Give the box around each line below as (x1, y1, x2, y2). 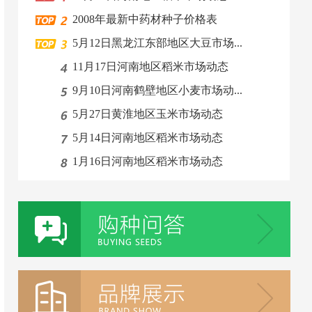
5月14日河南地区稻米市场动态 (67, 132, 223, 143)
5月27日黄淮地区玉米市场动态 (67, 108, 223, 120)
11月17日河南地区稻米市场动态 (67, 61, 228, 72)
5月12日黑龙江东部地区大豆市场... (67, 37, 242, 49)
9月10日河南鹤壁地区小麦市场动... (67, 84, 242, 96)
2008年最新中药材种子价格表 (67, 13, 217, 25)
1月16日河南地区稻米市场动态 (67, 155, 223, 167)
